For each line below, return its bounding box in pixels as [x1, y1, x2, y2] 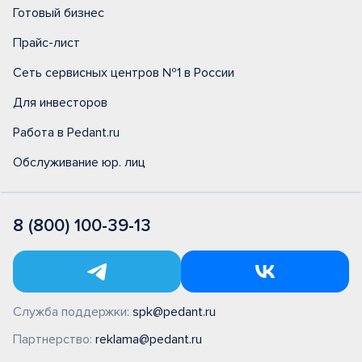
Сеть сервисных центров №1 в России [13, 65, 234, 81]
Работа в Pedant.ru [13, 124, 120, 141]
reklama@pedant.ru [95, 331, 202, 347]
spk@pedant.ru [133, 304, 216, 320]
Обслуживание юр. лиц [13, 154, 145, 170]
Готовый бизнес [13, 5, 104, 21]
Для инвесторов [13, 95, 107, 111]
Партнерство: [13, 331, 95, 347]
